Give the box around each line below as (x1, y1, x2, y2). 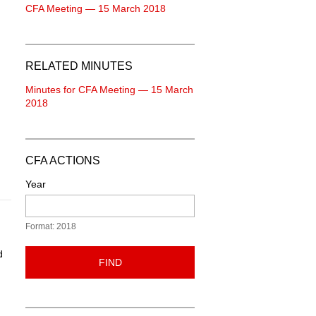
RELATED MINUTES (25, 60, 133, 72)
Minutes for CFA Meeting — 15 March (25, 84, 193, 95)
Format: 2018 (25, 221, 76, 231)
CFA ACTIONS (25, 154, 100, 166)
